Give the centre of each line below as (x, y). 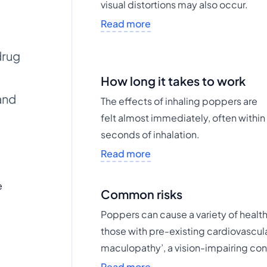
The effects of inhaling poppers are (179, 101)
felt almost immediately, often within (183, 118)
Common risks (142, 194)
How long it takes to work (173, 81)
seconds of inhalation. (150, 134)
